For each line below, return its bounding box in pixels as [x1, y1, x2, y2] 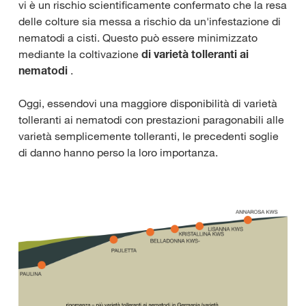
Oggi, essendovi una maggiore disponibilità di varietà [18, 96, 277, 111]
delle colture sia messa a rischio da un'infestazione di [18, 14, 281, 29]
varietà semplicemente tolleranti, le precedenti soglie [18, 129, 279, 143]
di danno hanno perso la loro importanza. [18, 145, 218, 160]
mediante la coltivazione [18, 47, 141, 61]
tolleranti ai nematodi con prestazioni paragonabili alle [18, 113, 284, 127]
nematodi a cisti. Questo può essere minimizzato [18, 31, 258, 45]
